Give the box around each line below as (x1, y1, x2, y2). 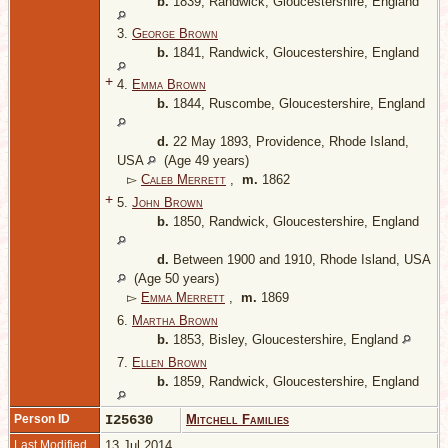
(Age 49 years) (156, 153, 249, 169)
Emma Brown (132, 77, 206, 93)
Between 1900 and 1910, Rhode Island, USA (169, 252, 430, 268)
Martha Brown (132, 313, 218, 329)
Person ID (14, 412, 70, 427)
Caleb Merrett (141, 172, 226, 188)
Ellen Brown (132, 355, 207, 371)
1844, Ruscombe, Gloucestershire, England (169, 96, 425, 112)
